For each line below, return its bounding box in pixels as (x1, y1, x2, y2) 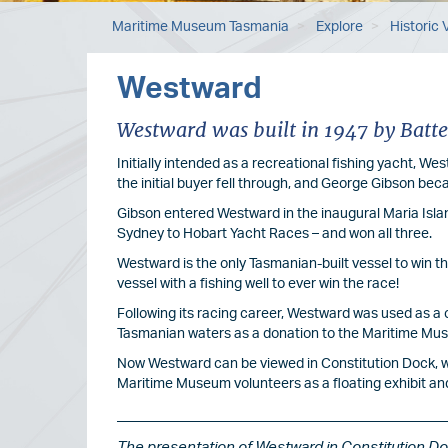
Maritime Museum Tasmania (112, 20, 289, 35)
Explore (313, 20, 363, 35)
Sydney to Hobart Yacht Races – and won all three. (117, 227, 432, 242)
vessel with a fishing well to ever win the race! (117, 277, 399, 292)
